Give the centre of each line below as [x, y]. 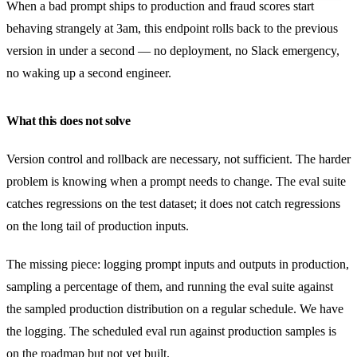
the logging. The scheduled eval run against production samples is [171, 331]
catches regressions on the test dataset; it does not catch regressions [173, 203]
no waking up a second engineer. [89, 73]
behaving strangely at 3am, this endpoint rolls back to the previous [172, 28]
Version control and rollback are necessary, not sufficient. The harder [178, 159]
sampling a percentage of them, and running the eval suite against [170, 286]
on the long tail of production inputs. [98, 226]
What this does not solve [69, 120]
